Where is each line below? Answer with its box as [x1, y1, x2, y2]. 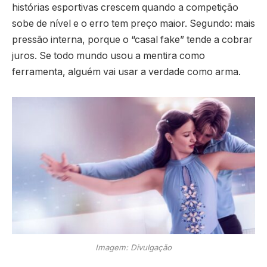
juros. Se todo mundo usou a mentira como [12, 49, 205, 61]
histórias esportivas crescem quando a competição [12, 1, 238, 13]
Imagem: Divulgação [95, 243, 172, 253]
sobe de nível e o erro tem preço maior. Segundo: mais [12, 17, 255, 29]
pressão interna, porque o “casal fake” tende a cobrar [12, 33, 253, 45]
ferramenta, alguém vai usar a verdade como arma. [12, 66, 241, 77]
